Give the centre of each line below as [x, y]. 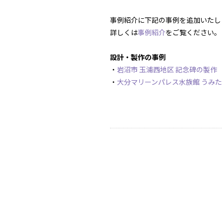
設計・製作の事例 [138, 57]
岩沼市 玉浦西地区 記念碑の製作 [167, 69]
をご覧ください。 [193, 32]
